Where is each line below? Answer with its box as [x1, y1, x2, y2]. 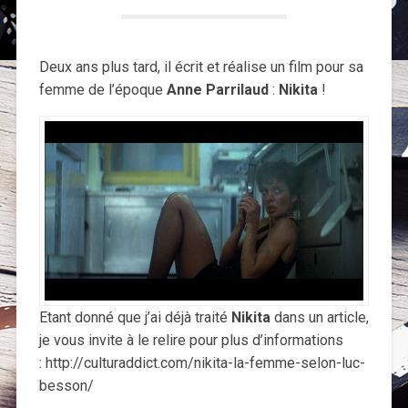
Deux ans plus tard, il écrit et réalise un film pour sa [38, 58, 363, 76]
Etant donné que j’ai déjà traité [38, 309, 231, 327]
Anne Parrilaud [166, 81, 269, 99]
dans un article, [270, 309, 369, 327]
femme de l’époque [38, 81, 167, 99]
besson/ [38, 377, 94, 395]
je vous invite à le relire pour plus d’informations [38, 331, 343, 350]
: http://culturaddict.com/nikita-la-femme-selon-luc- [38, 354, 365, 372]
